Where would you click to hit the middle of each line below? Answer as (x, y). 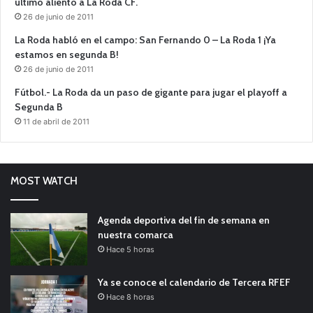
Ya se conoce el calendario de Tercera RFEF (194, 282)
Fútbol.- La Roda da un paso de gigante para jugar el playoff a (151, 92)
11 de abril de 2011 (56, 121)
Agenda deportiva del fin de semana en (184, 220)
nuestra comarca (136, 234)
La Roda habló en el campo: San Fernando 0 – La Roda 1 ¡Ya (145, 39)
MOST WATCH (44, 181)
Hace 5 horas (130, 249)
